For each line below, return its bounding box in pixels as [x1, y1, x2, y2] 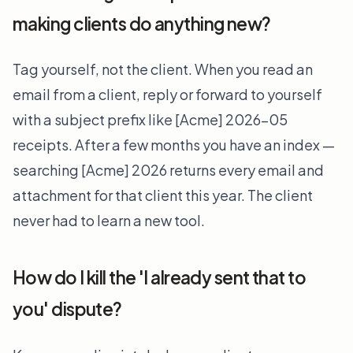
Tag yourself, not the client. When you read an [13, 60, 313, 79]
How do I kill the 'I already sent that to [13, 266, 306, 289]
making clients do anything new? [13, 12, 271, 35]
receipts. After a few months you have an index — [13, 136, 335, 154]
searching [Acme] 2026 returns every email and [13, 161, 324, 180]
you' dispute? [13, 298, 122, 321]
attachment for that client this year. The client [13, 186, 313, 205]
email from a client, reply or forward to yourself [13, 85, 322, 104]
